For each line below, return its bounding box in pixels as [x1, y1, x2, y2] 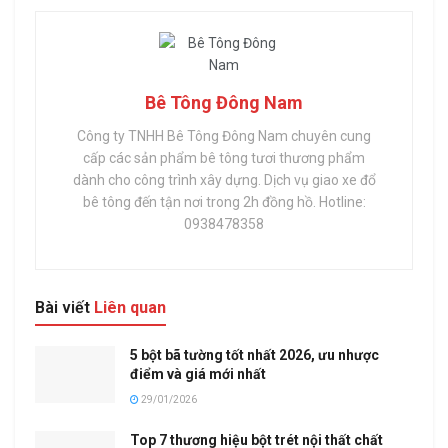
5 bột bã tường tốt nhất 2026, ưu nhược [130, 346, 379, 363]
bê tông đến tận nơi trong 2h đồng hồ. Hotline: [82, 193, 366, 210]
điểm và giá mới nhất [130, 365, 266, 382]
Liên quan [90, 297, 166, 317]
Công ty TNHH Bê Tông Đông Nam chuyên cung [77, 127, 371, 144]
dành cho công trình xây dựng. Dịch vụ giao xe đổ [72, 171, 376, 188]
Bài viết [35, 297, 90, 317]
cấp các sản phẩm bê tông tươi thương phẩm [83, 149, 365, 166]
